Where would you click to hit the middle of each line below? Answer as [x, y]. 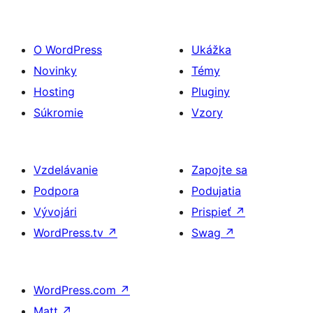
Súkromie [58, 112]
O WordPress [68, 49]
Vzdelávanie [66, 169]
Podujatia [216, 190]
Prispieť [213, 211]
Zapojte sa [219, 169]
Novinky [55, 70]
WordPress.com [77, 290]
